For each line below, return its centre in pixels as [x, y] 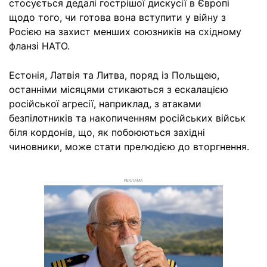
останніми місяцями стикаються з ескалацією [119, 89]
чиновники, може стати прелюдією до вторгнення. [129, 146]
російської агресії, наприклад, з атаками [105, 103]
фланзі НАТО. [39, 46]
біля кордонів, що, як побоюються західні [107, 132]
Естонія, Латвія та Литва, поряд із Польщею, [114, 75]
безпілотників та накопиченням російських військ [127, 118]
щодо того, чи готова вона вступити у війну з [117, 17]
